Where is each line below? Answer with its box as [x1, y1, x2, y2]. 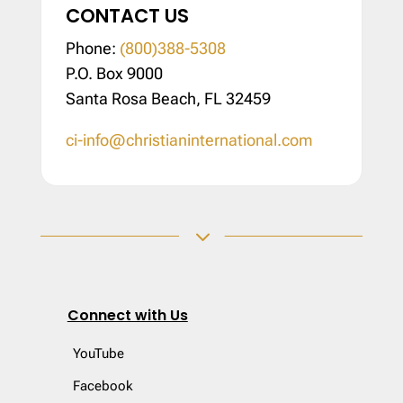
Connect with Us [67, 304, 188, 326]
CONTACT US [65, 2, 189, 29]
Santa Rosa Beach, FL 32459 [65, 88, 271, 108]
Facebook [72, 377, 133, 394]
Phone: [65, 38, 120, 58]
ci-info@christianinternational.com [65, 130, 313, 149]
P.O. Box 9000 [65, 63, 163, 83]
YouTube [72, 345, 124, 362]
